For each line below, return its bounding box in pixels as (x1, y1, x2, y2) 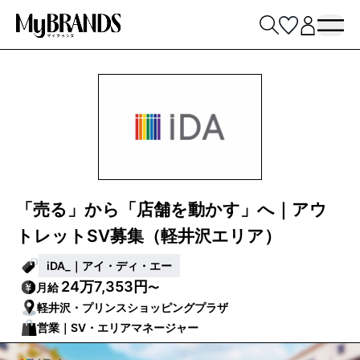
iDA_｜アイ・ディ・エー (46, 258, 172, 272)
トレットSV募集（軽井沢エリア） (16, 225, 281, 246)
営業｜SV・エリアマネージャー (37, 320, 199, 334)
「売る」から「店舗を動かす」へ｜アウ (16, 198, 327, 219)
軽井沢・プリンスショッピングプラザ (37, 300, 229, 314)
